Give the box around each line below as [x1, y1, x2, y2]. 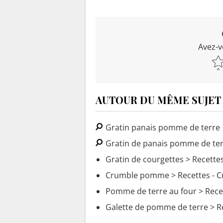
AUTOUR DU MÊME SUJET [96, 93, 221, 107]
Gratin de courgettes [106, 154, 184, 165]
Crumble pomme [106, 170, 169, 181]
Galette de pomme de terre [106, 202, 208, 213]
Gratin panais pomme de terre [104, 122, 220, 133]
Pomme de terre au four [106, 186, 197, 197]
